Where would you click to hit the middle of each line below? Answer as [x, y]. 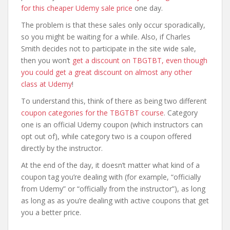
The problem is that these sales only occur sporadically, [113, 25]
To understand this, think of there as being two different [114, 101]
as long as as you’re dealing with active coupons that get [115, 200]
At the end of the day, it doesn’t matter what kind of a [110, 165]
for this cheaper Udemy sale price [77, 8]
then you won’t [47, 60]
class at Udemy [46, 84]
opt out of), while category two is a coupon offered [106, 136]
